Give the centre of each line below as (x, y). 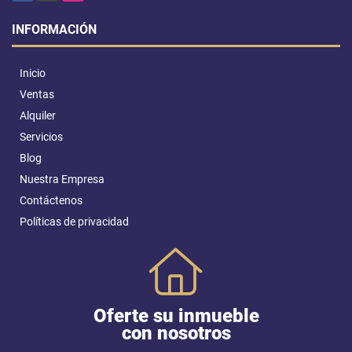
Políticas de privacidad (74, 221)
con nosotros (176, 333)
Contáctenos (51, 200)
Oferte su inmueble (176, 315)
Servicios (41, 136)
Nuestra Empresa (62, 179)
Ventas (37, 94)
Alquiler (38, 115)
